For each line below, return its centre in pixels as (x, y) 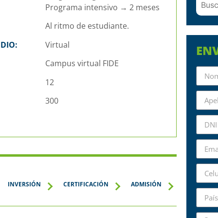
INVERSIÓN (24, 184)
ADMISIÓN (146, 184)
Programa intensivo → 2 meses (102, 8)
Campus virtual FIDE (82, 64)
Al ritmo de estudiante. (87, 26)
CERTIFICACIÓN (86, 184)
